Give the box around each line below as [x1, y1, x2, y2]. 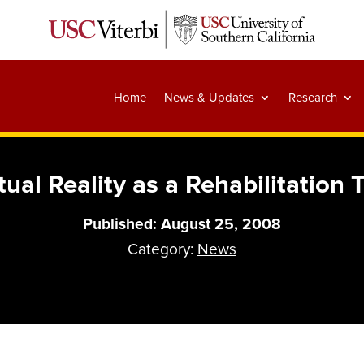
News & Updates [163, 90, 254, 106]
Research [288, 90, 337, 106]
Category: [128, 240, 197, 260]
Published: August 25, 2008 [83, 214, 281, 235]
